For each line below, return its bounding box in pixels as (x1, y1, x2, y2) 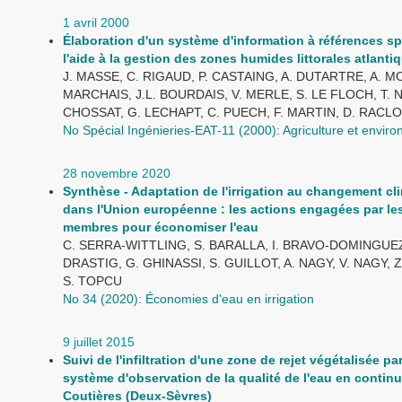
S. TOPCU (63, 274, 122, 288)
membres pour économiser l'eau (63, 220, 258, 234)
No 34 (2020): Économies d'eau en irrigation (63, 292, 314, 306)
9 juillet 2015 (63, 335, 135, 349)
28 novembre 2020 (63, 166, 170, 180)
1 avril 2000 (63, 15, 129, 30)
